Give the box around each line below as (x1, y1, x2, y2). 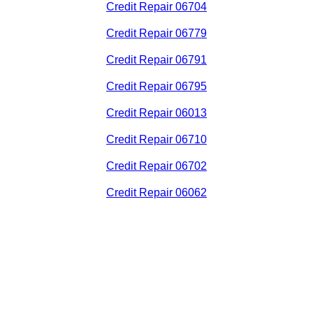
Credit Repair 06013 (106, 107, 207, 119)
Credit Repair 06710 (106, 133, 207, 146)
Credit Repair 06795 (106, 80, 207, 93)
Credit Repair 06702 (106, 160, 207, 173)
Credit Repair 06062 (106, 187, 207, 199)
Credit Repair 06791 (106, 54, 207, 66)
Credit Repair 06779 (106, 27, 207, 40)
